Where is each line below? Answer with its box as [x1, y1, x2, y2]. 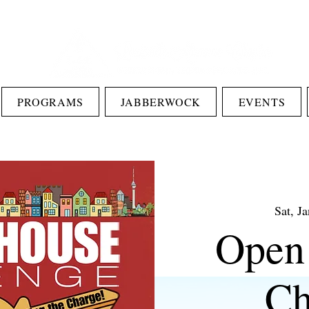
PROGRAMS [17, 94, 83, 109]
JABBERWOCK [121, 94, 201, 109]
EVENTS [238, 94, 286, 109]
